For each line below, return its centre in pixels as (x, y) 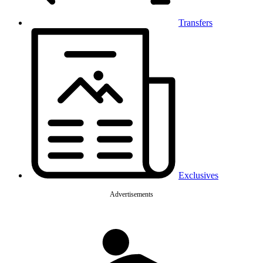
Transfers (195, 23)
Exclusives (198, 175)
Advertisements (131, 194)
